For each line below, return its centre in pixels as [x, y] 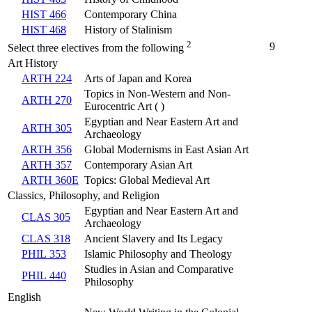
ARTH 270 [47, 100]
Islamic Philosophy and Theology [158, 254]
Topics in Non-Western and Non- [157, 94]
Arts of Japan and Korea [138, 79]
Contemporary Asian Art [138, 165]
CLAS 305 [46, 217]
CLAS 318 [46, 239]
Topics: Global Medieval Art [147, 180]
